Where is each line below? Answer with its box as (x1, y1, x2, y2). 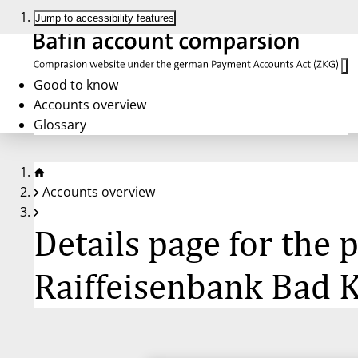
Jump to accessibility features (35, 12, 174, 24)
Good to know (34, 75, 118, 93)
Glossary (34, 115, 86, 133)
